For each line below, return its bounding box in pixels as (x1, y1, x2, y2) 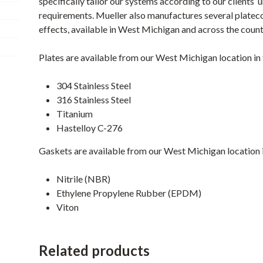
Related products (39, 241, 150, 259)
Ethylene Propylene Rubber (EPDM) (56, 187, 202, 198)
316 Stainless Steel (56, 93, 131, 105)
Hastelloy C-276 (56, 122, 123, 133)
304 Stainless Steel (56, 79, 131, 91)
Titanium (56, 107, 93, 119)
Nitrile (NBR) (56, 173, 111, 184)
